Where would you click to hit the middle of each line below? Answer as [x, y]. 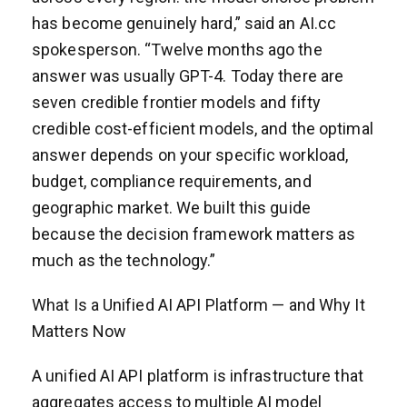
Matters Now [79, 331]
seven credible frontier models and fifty [177, 102]
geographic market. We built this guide [171, 207]
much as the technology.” [124, 260]
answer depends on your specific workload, [190, 154]
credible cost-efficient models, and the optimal [203, 128]
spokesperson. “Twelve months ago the [177, 49]
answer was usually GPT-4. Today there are [188, 75]
